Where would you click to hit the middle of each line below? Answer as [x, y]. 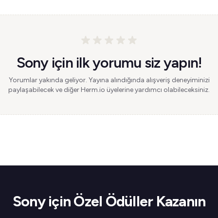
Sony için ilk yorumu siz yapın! [109, 63]
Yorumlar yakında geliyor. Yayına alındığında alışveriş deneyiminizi [109, 80]
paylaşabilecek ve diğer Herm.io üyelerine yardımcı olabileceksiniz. [109, 90]
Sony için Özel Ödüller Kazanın [109, 201]
